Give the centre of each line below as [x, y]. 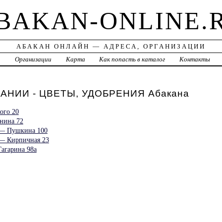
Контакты [195, 59]
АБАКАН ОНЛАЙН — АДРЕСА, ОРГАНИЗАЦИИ [111, 47]
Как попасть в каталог [132, 59]
